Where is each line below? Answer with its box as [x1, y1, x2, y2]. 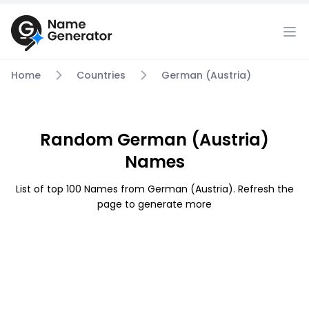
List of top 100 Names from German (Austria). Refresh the [15, 182, 294, 196]
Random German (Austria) [40, 128, 269, 151]
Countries [77, 68, 126, 82]
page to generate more [97, 197, 212, 211]
